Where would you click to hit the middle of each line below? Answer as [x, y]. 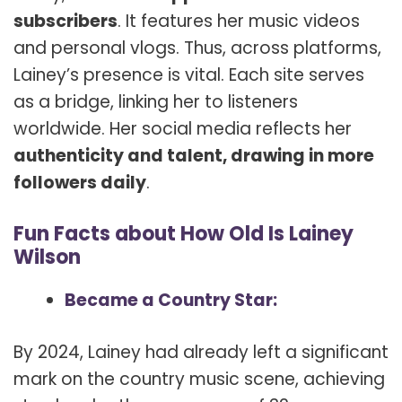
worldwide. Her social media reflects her [183, 129]
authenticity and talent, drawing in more [194, 156]
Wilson [47, 257]
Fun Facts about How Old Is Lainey [184, 233]
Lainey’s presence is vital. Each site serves [189, 75]
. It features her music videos [239, 22]
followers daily [80, 183]
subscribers [66, 22]
